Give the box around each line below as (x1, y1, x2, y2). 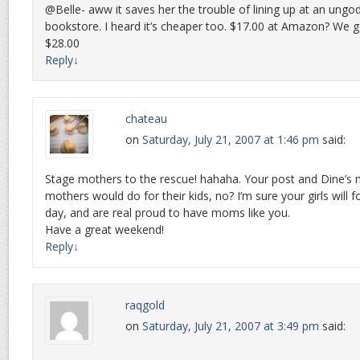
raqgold (125, 297, 165, 313)
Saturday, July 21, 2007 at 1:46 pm (142, 132, 319, 148)
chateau (125, 111, 167, 127)
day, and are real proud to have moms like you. (45, 205, 290, 221)
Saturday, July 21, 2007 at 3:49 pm (142, 318, 319, 334)
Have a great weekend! (45, 222, 164, 238)
